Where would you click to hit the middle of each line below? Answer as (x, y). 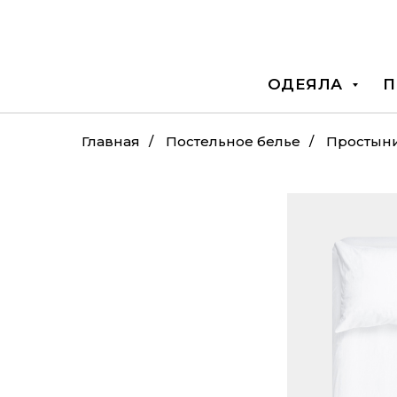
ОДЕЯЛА (307, 84)
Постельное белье (233, 141)
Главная (111, 141)
